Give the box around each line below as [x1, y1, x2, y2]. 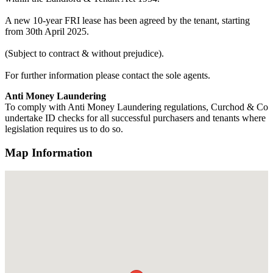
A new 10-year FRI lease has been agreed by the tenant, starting [5, 15, 250, 26]
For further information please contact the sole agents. [5, 69, 210, 80]
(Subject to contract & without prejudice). [5, 48, 164, 58]
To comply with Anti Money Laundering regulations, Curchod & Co [5, 101, 268, 112]
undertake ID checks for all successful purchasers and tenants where [5, 112, 266, 123]
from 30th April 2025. [5, 26, 89, 37]
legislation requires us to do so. [5, 123, 123, 134]
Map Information [5, 146, 93, 159]
